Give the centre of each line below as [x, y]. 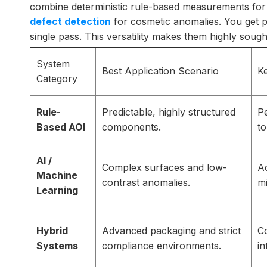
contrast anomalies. [146, 182]
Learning [57, 190]
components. [131, 127]
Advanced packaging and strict [171, 231]
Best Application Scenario [160, 71]
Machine [57, 175]
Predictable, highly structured [169, 112]
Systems [57, 246]
